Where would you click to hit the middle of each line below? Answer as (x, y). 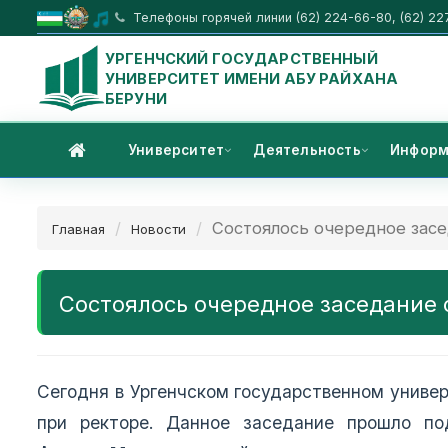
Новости (158, 229)
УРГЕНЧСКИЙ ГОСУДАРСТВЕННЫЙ (241, 58)
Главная (78, 229)
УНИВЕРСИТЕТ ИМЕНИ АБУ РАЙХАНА (252, 78)
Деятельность (307, 150)
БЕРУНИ (136, 98)
